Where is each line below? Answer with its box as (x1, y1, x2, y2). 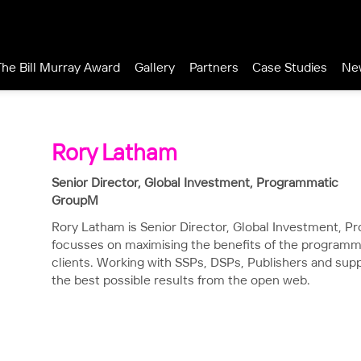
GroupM (52, 195, 98, 208)
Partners (189, 62, 239, 75)
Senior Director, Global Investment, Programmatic (52, 177, 338, 190)
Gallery (134, 62, 175, 75)
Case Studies (252, 62, 328, 75)
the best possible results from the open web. (52, 275, 310, 288)
